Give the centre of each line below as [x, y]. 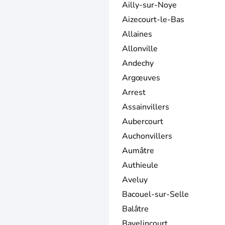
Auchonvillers [147, 136]
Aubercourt [143, 121]
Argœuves [141, 78]
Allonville [140, 48]
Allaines [137, 34]
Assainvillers [146, 107]
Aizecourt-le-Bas [153, 19]
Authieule [140, 165]
